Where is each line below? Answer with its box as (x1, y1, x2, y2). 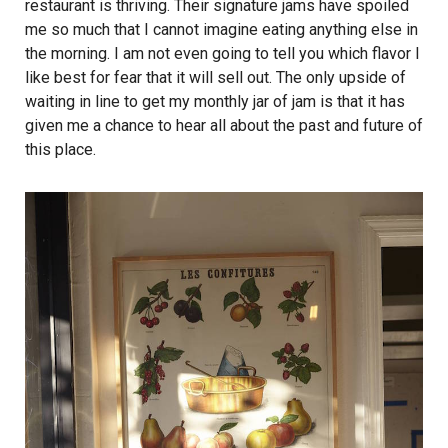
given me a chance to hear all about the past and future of (25, 115, 423, 135)
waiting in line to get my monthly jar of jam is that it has (25, 91, 405, 111)
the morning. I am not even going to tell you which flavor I (25, 43, 420, 63)
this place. (25, 139, 96, 159)
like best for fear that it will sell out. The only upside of (25, 67, 406, 87)
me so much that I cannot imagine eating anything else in (25, 19, 418, 39)
